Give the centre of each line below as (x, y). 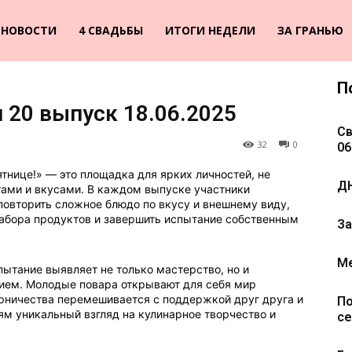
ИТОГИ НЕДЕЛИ (210, 30)
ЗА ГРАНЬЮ (310, 30)
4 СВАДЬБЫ (110, 30)
